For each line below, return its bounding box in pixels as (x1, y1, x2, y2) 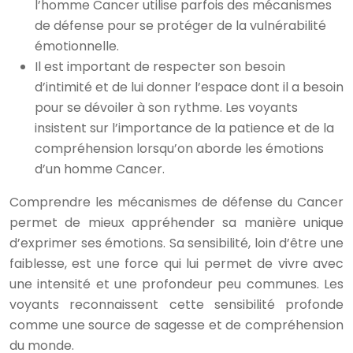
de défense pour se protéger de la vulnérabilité (35, 17, 326, 35)
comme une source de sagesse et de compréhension (9, 316, 344, 334)
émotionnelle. (35, 37, 119, 55)
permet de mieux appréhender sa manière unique (9, 214, 344, 232)
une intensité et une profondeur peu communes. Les (9, 275, 344, 293)
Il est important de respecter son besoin (35, 58, 285, 76)
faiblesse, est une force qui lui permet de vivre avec (9, 255, 344, 273)
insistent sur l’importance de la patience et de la (35, 119, 334, 137)
